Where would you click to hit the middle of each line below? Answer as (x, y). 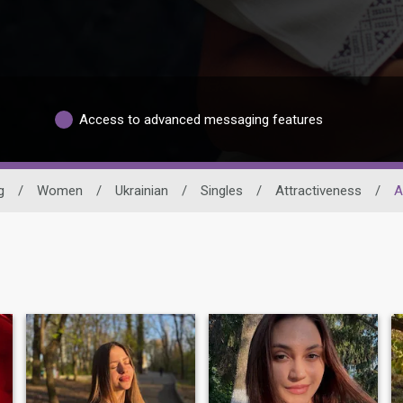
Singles (221, 191)
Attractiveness (318, 191)
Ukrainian (141, 191)
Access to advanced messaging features (201, 119)
